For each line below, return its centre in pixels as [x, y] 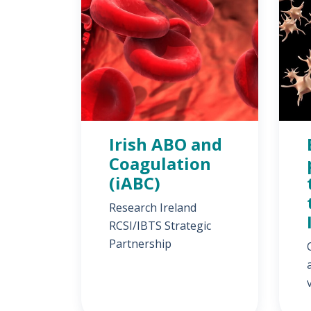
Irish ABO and [166, 144]
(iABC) [135, 183]
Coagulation [160, 163]
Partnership [140, 244]
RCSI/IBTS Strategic [160, 226]
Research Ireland [153, 208]
